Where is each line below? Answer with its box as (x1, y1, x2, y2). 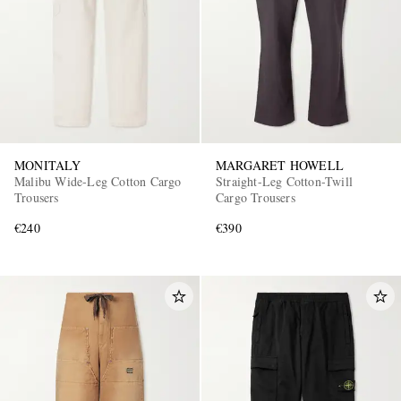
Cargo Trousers (216, 189, 295, 207)
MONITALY (14, 157, 81, 175)
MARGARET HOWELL (216, 157, 344, 175)
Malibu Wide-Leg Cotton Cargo (14, 173, 182, 191)
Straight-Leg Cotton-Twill (216, 173, 354, 191)
